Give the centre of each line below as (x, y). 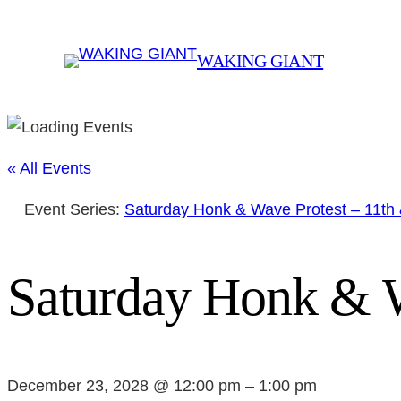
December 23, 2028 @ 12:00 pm (124, 385)
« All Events (49, 169)
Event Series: (74, 210)
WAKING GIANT (260, 60)
